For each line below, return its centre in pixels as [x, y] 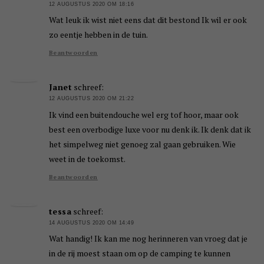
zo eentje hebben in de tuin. [98, 35]
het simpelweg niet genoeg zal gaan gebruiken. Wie [142, 144]
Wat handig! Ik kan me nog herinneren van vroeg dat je [148, 239]
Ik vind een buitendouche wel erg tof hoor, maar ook [143, 114]
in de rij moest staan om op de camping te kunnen [139, 253]
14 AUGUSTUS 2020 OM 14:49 [91, 222]
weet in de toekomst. [87, 159]
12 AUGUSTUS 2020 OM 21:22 [91, 99]
